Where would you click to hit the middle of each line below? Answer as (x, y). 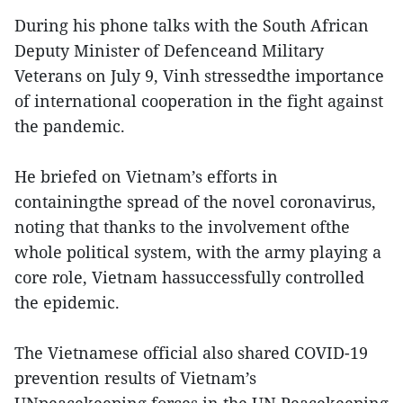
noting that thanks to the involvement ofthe (182, 227)
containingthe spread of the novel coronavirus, (195, 201)
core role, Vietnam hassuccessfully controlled (189, 277)
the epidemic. (67, 302)
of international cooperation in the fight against (199, 101)
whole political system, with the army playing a (198, 252)
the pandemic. (70, 126)
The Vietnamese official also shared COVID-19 (191, 353)
